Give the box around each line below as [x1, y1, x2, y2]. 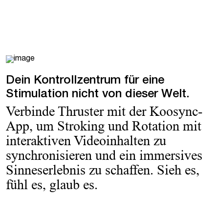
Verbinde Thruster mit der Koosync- [6, 103, 202, 119]
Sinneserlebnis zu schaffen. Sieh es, [6, 162, 199, 177]
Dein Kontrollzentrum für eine [6, 75, 164, 87]
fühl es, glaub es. [6, 176, 98, 192]
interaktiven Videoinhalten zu [6, 132, 166, 148]
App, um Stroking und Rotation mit [6, 118, 201, 133]
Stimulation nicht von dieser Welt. [6, 88, 189, 101]
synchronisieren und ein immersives [6, 147, 202, 163]
